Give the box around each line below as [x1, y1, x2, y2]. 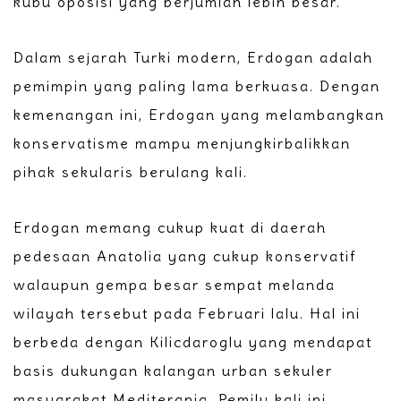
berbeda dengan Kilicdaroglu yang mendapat [13, 333, 372, 352]
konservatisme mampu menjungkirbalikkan [13, 134, 351, 153]
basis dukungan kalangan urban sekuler [13, 362, 333, 380]
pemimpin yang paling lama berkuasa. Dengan [13, 77, 380, 96]
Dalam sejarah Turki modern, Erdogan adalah [13, 48, 373, 67]
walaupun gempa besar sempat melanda [13, 276, 336, 294]
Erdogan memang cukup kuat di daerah [13, 218, 327, 237]
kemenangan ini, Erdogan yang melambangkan [13, 106, 385, 124]
